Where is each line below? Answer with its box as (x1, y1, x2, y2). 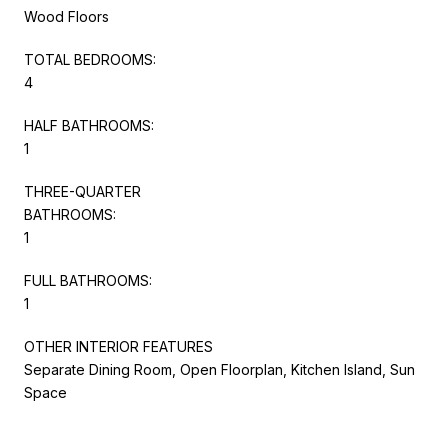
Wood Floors (24, 7, 109, 25)
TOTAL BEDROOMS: (24, 50, 156, 68)
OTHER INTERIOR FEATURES (24, 337, 213, 355)
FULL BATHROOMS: (24, 271, 152, 289)
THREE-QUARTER (24, 182, 141, 200)
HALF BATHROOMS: (24, 116, 154, 134)
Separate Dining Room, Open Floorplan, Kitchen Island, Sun (24, 360, 415, 378)
